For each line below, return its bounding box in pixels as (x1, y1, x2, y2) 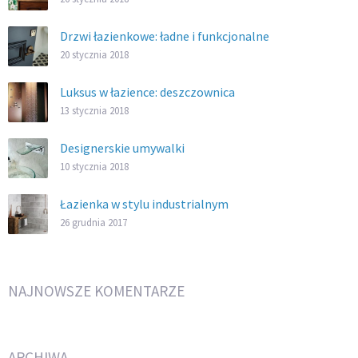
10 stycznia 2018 (60, 159, 129, 173)
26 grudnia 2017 (60, 215, 127, 229)
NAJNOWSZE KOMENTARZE (8, 280, 185, 300)
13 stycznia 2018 (60, 103, 129, 117)
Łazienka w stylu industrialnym (60, 195, 229, 212)
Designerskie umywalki (60, 139, 185, 156)
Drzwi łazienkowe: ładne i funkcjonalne (60, 27, 269, 44)
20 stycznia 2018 (60, 47, 129, 61)
